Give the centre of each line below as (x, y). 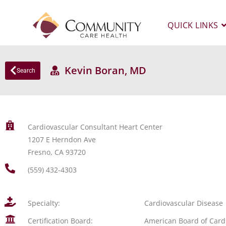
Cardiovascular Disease (184, 203)
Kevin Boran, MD (103, 70)
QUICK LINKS (193, 25)
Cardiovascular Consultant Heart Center (95, 127)
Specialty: (44, 203)
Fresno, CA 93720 (56, 152)
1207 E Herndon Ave (62, 139)
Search (26, 70)
